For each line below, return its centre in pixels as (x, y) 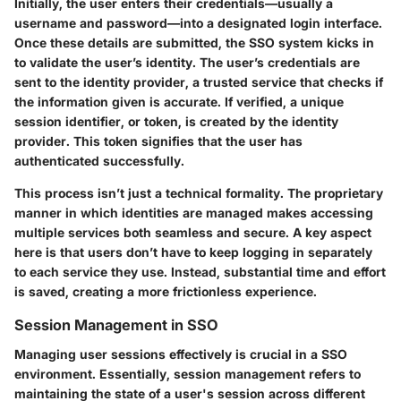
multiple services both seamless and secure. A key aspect (193, 233)
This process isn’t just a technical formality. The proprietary (199, 193)
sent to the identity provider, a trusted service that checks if (199, 82)
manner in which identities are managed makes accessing (194, 213)
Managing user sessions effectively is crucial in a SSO (181, 354)
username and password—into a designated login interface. (198, 23)
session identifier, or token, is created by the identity (176, 122)
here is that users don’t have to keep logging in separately (193, 252)
